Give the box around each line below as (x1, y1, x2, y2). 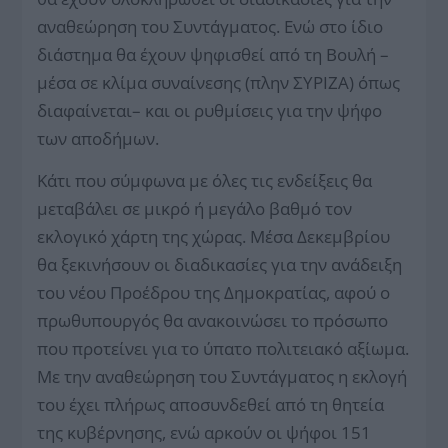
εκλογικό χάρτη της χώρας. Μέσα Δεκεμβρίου (37, 225, 391, 249)
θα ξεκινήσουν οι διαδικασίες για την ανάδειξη (37, 253, 403, 277)
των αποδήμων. (37, 127, 160, 151)
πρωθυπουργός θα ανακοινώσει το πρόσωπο (37, 309, 389, 333)
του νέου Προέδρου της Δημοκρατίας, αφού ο (37, 281, 391, 305)
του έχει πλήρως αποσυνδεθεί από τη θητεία (37, 393, 385, 417)
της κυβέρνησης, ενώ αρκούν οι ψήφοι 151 (37, 421, 372, 445)
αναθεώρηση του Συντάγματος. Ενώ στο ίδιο (37, 15, 384, 39)
